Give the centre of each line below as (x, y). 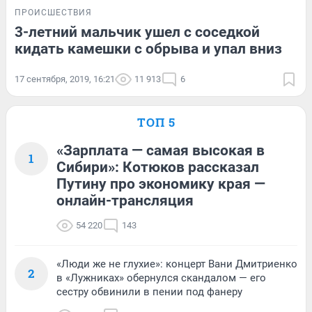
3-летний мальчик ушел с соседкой (137, 32)
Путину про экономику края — (161, 184)
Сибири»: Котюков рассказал (158, 167)
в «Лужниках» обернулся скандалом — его (161, 278)
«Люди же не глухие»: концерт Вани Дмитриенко (177, 264)
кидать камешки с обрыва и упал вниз (148, 49)
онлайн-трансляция (125, 201)
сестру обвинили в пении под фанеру (149, 292)
